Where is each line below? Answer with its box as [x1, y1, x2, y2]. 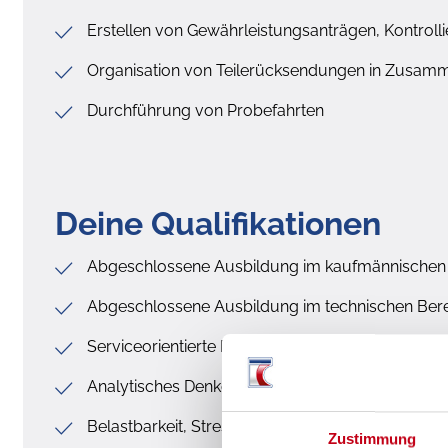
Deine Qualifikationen [55, 204, 381, 242]
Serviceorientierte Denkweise [87, 336, 299, 356]
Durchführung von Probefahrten [87, 100, 324, 120]
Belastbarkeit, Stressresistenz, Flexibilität [87, 416, 382, 436]
